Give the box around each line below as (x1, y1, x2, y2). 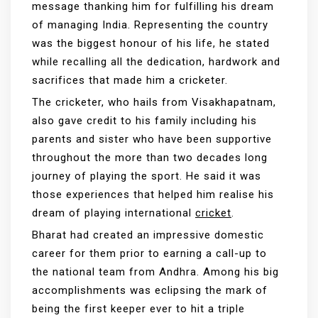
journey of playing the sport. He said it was (32, 170, 261, 183)
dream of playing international (32, 207, 195, 220)
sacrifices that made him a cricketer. (32, 74, 228, 87)
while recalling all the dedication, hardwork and (32, 55, 280, 69)
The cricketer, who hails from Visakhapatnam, (32, 96, 276, 109)
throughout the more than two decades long (32, 151, 268, 165)
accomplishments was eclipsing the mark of (32, 284, 268, 297)
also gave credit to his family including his (32, 114, 257, 128)
